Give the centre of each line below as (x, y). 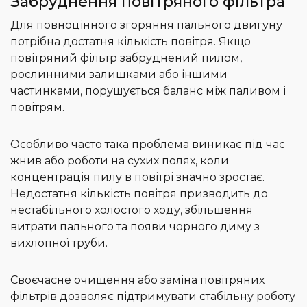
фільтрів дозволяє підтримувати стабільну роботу (153, 297)
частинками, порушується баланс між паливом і (148, 91)
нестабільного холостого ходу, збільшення (132, 210)
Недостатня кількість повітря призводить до (139, 194)
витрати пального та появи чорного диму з (135, 227)
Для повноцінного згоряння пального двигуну (146, 25)
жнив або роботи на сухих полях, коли (120, 161)
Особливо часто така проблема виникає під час (148, 145)
